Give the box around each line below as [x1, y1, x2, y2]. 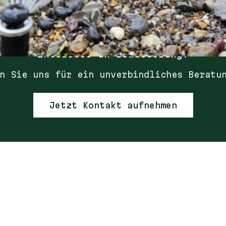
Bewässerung [116, 49, 183, 59]
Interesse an [37, 49, 116, 59]
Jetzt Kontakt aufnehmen [49, 100, 177, 110]
